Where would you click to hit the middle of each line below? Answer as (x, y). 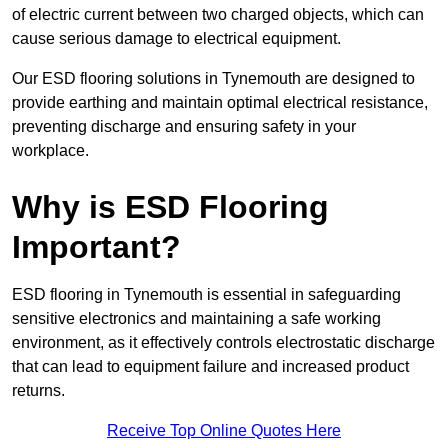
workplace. (50, 151)
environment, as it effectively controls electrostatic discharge (223, 343)
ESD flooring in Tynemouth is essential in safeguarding (206, 295)
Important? (96, 247)
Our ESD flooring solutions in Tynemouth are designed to (213, 79)
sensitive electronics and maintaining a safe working (196, 319)
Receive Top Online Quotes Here (224, 431)
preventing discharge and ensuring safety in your (184, 127)
